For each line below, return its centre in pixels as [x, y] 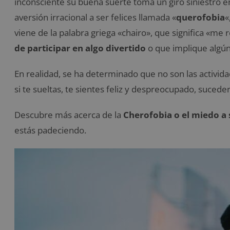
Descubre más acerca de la [69, 115]
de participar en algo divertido [80, 48]
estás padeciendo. [50, 130]
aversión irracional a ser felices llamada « [95, 17]
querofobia [200, 17]
